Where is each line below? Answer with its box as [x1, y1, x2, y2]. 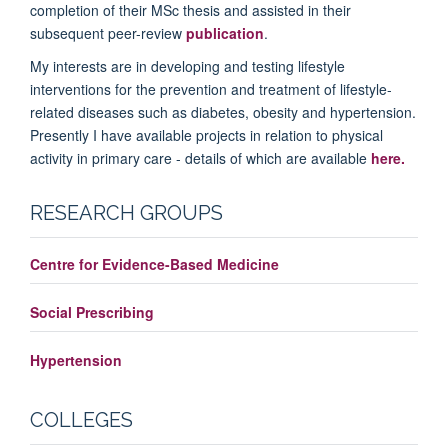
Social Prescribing [30, 301, 154, 322]
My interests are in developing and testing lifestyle [30, 55, 345, 76]
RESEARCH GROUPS [30, 200, 223, 225]
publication [186, 22, 264, 43]
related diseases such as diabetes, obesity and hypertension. [30, 101, 416, 122]
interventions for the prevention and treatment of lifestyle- [30, 78, 392, 99]
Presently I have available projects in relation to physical [30, 124, 383, 145]
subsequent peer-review [30, 22, 186, 43]
